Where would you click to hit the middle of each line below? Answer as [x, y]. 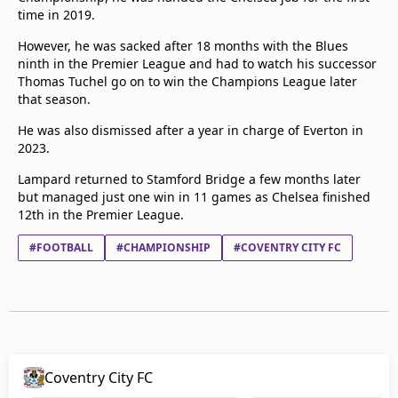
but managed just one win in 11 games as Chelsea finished [194, 197]
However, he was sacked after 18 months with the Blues [183, 46]
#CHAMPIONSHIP [163, 247]
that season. [54, 99]
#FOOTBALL [61, 247]
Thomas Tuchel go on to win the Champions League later [187, 81]
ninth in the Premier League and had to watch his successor [197, 64]
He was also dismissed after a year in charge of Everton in [191, 130]
